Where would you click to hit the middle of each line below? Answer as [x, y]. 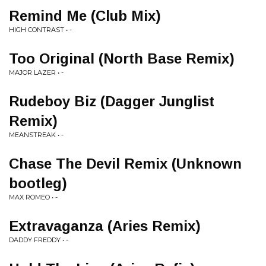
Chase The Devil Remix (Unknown [125, 164]
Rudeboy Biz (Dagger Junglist [112, 101]
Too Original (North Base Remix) [122, 58]
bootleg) [38, 183]
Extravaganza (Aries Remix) [105, 226]
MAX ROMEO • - [33, 197]
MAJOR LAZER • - [36, 72]
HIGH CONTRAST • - [40, 30]
